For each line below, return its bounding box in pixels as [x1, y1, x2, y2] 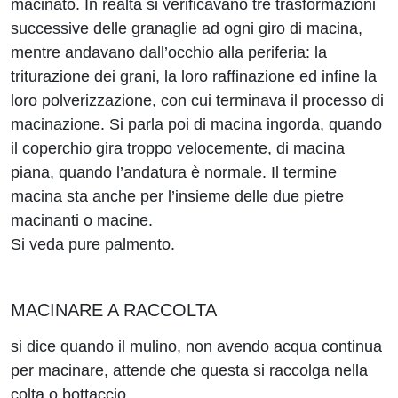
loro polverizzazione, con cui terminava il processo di [11, 92, 384, 109]
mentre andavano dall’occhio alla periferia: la [11, 44, 327, 61]
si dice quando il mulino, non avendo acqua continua [11, 338, 382, 355]
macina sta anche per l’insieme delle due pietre [11, 187, 344, 205]
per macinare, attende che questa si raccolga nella [11, 362, 368, 379]
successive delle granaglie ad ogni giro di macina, [11, 20, 362, 37]
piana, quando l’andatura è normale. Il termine [11, 163, 337, 181]
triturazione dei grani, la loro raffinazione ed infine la [11, 68, 377, 85]
